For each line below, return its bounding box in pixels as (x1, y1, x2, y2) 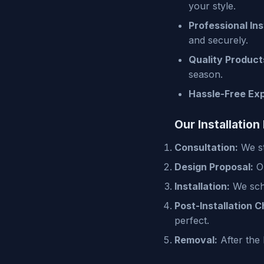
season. (189, 68, 223, 81)
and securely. (189, 34, 248, 47)
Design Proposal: (174, 161, 253, 173)
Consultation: (174, 141, 238, 154)
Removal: (174, 234, 217, 246)
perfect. (174, 214, 209, 227)
